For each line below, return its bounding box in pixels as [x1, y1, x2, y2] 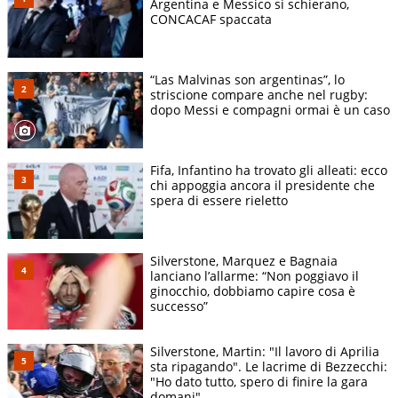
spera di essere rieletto [150, 192, 288, 210]
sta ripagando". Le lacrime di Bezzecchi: [150, 358, 387, 376]
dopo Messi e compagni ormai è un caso [150, 101, 390, 119]
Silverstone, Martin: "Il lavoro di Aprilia [150, 343, 379, 361]
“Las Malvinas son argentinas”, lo [150, 71, 345, 89]
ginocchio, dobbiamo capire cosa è [150, 283, 355, 300]
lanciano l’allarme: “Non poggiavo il [150, 267, 359, 285]
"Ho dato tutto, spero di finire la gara [150, 373, 368, 391]
